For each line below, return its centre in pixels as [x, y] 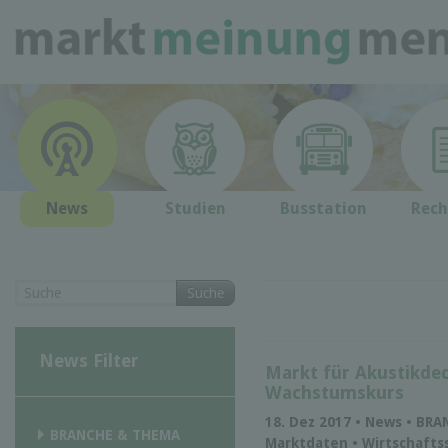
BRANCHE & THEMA [115, 434]
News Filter [88, 360]
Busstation [323, 208]
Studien [195, 208]
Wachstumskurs [334, 393]
